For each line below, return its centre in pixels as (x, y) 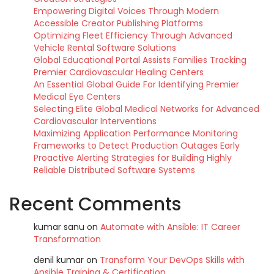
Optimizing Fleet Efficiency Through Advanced (133, 35)
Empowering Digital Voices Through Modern (126, 11)
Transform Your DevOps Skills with (172, 260)
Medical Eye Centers (77, 97)
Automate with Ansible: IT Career (170, 227)
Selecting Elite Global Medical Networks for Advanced (146, 109)
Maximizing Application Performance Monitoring (136, 133)
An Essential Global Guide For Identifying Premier (136, 84)
